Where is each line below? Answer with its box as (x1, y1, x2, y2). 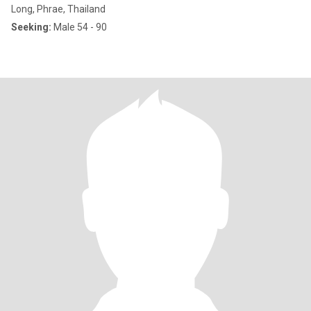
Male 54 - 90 (51, 22, 107, 33)
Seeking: (11, 22, 51, 33)
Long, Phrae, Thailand (11, 3, 106, 15)
